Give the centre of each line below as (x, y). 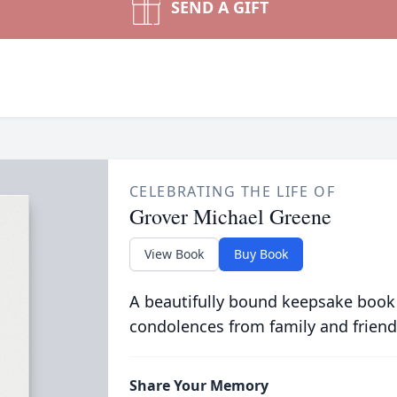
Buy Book (261, 254)
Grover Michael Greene (230, 216)
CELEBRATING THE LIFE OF (232, 191)
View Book (174, 254)
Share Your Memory (198, 385)
